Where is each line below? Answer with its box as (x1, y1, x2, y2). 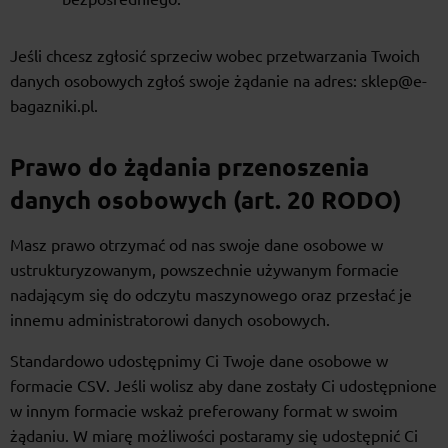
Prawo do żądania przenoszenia (10, 154, 369, 182)
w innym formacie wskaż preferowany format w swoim (10, 402, 398, 421)
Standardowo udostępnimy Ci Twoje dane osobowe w (10, 352, 388, 371)
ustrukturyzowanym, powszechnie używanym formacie (10, 261, 399, 280)
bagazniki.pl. (10, 97, 98, 116)
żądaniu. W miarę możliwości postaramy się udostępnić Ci (10, 427, 418, 446)
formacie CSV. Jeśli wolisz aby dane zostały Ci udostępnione (10, 377, 437, 396)
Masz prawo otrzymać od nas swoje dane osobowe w (10, 236, 383, 255)
